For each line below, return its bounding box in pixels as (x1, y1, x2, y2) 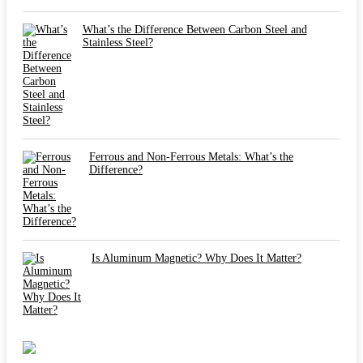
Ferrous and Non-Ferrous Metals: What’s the (88, 150, 293, 163)
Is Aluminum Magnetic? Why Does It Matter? (92, 251, 301, 264)
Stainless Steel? (82, 36, 153, 49)
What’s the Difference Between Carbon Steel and (82, 23, 307, 36)
